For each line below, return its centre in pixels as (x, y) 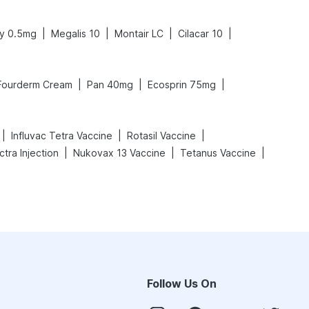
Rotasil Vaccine (161, 136)
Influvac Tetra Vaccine (62, 136)
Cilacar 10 (200, 33)
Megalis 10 (76, 33)
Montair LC (139, 33)
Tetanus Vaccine (218, 153)
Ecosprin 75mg (182, 84)
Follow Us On (182, 283)
